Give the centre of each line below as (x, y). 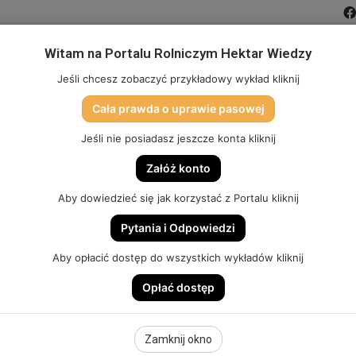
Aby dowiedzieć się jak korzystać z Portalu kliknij (178, 198)
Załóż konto (178, 168)
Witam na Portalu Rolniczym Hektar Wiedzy (178, 53)
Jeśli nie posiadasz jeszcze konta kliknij (178, 138)
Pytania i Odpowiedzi (178, 228)
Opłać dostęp (178, 287)
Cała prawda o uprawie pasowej (178, 108)
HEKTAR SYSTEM (306, 132)
